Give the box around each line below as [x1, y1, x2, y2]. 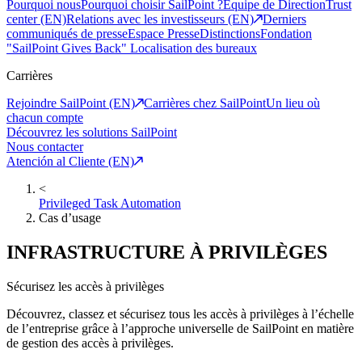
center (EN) [6, 12, 66, 27]
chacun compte [6, 111, 83, 125]
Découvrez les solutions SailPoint [6, 125, 177, 140]
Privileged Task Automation [39, 196, 181, 211]
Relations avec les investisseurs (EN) [66, 12, 254, 27]
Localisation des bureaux [130, 41, 257, 56]
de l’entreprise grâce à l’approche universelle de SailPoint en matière [6, 322, 354, 336]
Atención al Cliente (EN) [6, 154, 134, 169]
